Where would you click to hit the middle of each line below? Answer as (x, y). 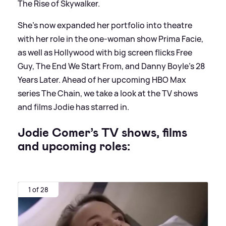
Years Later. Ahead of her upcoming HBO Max (102, 79)
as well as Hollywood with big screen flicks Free (105, 52)
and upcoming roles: (74, 146)
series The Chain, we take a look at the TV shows (108, 93)
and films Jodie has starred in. (73, 107)
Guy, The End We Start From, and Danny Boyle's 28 (111, 66)
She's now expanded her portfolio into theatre (105, 25)
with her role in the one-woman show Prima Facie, (110, 39)
